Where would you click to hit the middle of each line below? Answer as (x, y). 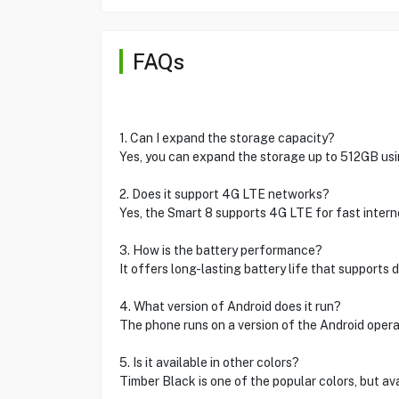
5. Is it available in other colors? (209, 362)
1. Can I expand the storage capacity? (227, 138)
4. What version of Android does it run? (230, 306)
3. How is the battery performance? (220, 250)
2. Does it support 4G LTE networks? (224, 194)
